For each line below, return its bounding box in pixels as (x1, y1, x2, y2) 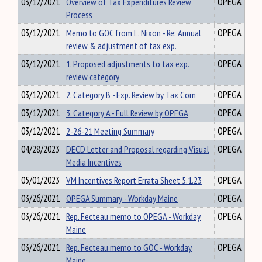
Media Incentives (66, 156, 122, 168)
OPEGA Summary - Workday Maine (66, 192, 178, 205)
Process (66, 8, 92, 21)
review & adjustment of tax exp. (66, 39, 177, 52)
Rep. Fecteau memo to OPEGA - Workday (66, 210, 201, 223)
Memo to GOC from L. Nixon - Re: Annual (66, 26, 201, 39)
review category (66, 70, 119, 83)
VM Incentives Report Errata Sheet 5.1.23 (66, 174, 202, 187)
